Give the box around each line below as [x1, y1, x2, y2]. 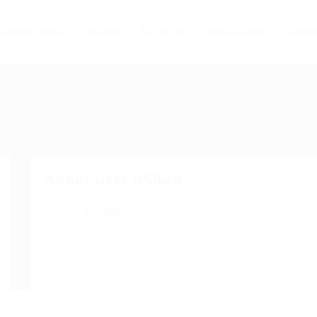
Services [140, 25, 188, 38]
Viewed [83, 205, 121, 219]
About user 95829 [45, 171, 183, 188]
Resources [208, 25, 267, 38]
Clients [83, 25, 120, 38]
